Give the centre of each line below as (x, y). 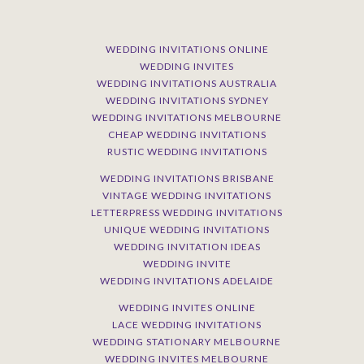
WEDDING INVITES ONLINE (187, 308)
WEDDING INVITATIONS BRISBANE (187, 179)
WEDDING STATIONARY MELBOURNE (187, 342)
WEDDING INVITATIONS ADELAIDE (187, 281)
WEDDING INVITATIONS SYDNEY (187, 101)
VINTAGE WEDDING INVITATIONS (187, 196)
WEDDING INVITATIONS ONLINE (187, 50)
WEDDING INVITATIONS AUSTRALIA (187, 84)
